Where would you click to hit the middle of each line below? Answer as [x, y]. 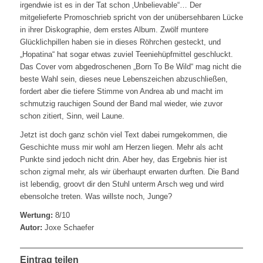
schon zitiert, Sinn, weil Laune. [72, 116]
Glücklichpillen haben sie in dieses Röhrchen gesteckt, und [120, 42]
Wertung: [36, 215]
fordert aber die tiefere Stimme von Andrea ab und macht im [121, 92]
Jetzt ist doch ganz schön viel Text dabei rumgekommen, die [123, 135]
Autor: [31, 228]
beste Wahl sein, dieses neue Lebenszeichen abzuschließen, [124, 79]
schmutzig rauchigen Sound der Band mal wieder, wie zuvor [121, 104]
